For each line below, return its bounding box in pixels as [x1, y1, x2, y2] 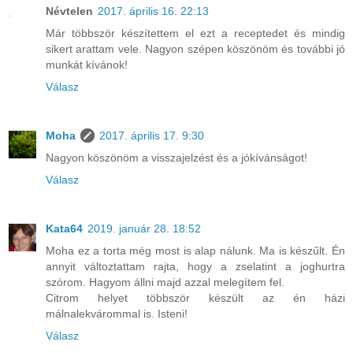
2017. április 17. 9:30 [99, 128, 204, 142]
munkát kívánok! [46, 58, 128, 71]
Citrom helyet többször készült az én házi [46, 291, 345, 304]
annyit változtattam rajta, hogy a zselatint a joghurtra [46, 259, 345, 273]
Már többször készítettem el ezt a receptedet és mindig [46, 26, 345, 39]
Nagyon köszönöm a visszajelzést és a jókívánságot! [46, 150, 307, 164]
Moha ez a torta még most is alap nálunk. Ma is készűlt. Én [46, 243, 345, 257]
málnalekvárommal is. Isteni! [46, 307, 188, 320]
